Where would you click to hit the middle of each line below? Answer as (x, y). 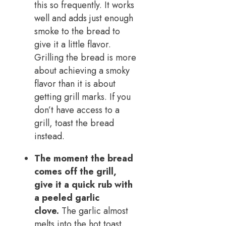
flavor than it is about (75, 84)
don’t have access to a (77, 110)
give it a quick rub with (83, 185)
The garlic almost (94, 211)
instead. (49, 136)
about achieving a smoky (82, 71)
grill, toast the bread (74, 123)
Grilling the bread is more (85, 58)
